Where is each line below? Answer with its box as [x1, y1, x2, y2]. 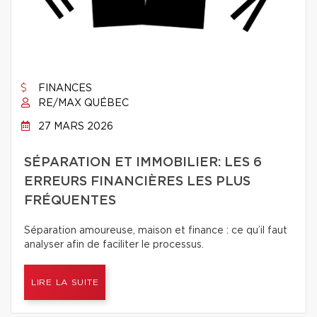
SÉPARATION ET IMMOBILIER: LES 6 [24, 156, 262, 169]
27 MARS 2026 [35, 122, 113, 132]
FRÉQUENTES [24, 195, 116, 207]
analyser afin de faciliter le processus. [24, 240, 204, 250]
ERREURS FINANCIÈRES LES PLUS [24, 175, 250, 188]
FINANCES [35, 83, 92, 93]
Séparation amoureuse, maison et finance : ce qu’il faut [24, 226, 287, 236]
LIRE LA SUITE [31, 278, 99, 287]
